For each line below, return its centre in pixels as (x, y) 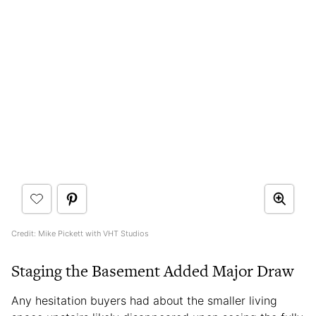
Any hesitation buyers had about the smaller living (144, 300)
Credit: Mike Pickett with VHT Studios (80, 233)
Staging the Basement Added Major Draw (153, 271)
